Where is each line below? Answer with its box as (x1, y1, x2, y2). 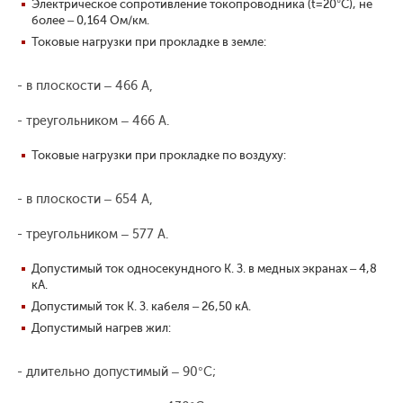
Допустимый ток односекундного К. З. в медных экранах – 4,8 (31, 262, 377, 276)
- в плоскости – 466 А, (13, 78, 153, 94)
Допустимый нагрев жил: (31, 321, 171, 336)
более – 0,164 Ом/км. (31, 13, 149, 28)
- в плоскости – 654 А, (13, 192, 153, 208)
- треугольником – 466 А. (13, 113, 169, 130)
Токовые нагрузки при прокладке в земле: (31, 35, 266, 49)
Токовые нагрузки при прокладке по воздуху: (31, 148, 286, 163)
